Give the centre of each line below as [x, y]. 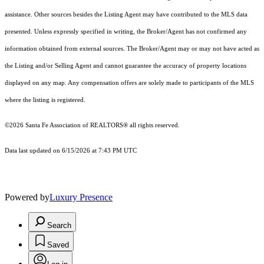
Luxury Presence [81, 197]
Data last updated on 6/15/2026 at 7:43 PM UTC [71, 150]
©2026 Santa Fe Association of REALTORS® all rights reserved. [92, 125]
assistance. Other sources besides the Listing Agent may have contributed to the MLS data [126, 14]
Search [59, 225]
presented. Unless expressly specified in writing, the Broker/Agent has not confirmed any [126, 31]
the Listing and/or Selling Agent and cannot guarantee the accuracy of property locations [126, 65]
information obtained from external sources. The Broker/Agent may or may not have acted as [132, 48]
